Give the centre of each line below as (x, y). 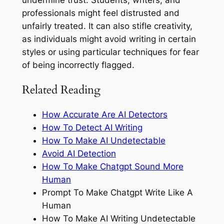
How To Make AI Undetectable (103, 141)
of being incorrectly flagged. (78, 65)
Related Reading (61, 89)
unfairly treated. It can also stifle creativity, (107, 26)
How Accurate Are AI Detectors (104, 115)
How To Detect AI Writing (92, 128)
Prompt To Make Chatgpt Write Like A (117, 193)
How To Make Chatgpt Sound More (112, 167)
